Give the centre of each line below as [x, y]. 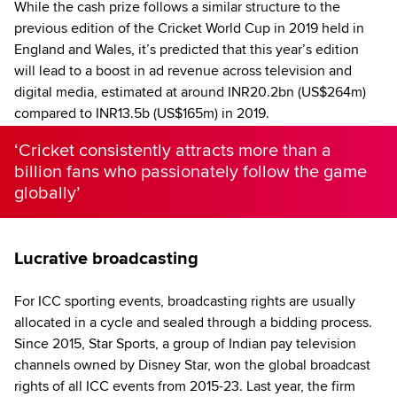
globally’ [47, 193]
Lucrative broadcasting [106, 258]
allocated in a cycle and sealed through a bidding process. [193, 322]
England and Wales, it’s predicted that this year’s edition [187, 49]
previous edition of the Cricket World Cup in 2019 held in [189, 28]
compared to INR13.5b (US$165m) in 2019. [142, 113]
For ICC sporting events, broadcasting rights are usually [185, 301]
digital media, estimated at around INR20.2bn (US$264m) [190, 92]
